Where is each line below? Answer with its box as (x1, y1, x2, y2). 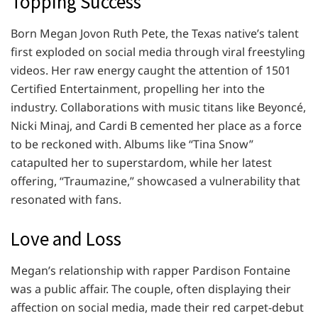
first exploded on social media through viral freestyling (11, 44, 305, 60)
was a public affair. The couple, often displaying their (11, 280, 291, 297)
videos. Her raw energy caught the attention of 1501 (11, 62, 291, 79)
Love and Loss (11, 226, 121, 251)
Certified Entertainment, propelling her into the (11, 81, 265, 97)
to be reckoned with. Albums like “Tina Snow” (11, 136, 253, 153)
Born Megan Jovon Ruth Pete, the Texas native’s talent (11, 26, 299, 42)
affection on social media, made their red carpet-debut (11, 299, 304, 315)
